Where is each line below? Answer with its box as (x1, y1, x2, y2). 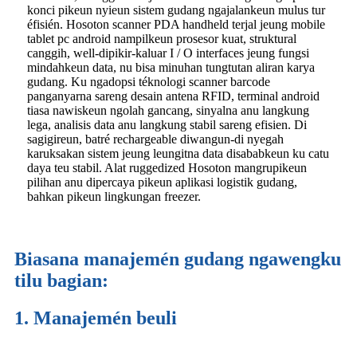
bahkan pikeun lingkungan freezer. (27, 189, 201, 203)
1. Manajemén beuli (14, 307, 177, 328)
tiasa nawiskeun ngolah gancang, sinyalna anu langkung (27, 103, 309, 117)
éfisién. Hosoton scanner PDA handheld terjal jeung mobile (27, 17, 325, 31)
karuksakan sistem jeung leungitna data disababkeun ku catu (27, 146, 329, 160)
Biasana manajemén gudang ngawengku (14, 248, 341, 269)
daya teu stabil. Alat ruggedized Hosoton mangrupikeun (27, 160, 307, 175)
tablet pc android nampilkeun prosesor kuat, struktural (27, 31, 296, 45)
